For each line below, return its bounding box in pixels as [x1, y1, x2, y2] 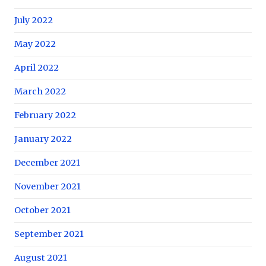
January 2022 [14, 133, 72, 144]
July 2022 [14, 14, 53, 26]
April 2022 [14, 62, 59, 73]
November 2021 [14, 180, 81, 192]
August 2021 [14, 252, 67, 263]
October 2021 [14, 204, 71, 216]
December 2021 [14, 157, 80, 168]
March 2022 [14, 85, 66, 97]
